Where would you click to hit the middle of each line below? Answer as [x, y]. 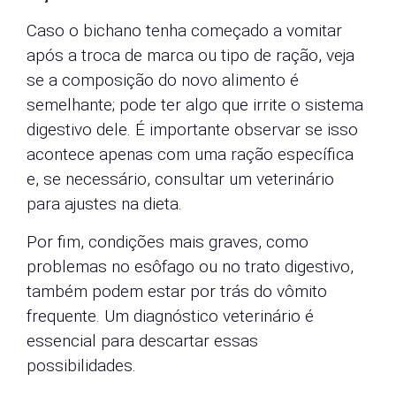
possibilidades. [81, 365]
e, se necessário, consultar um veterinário [180, 179]
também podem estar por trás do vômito [177, 291]
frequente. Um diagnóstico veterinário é [170, 316]
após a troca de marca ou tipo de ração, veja [190, 56]
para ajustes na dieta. [104, 204]
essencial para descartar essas [142, 340]
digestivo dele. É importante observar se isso [192, 130]
